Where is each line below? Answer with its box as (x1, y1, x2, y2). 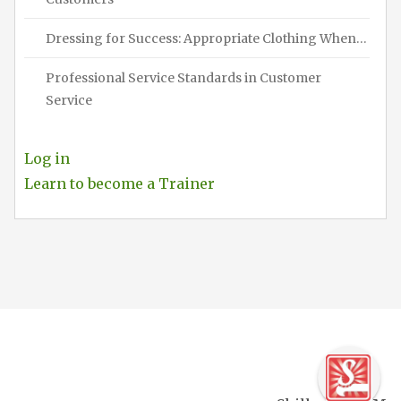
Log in (24, 149, 70, 167)
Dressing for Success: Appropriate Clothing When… (46, 30, 367, 47)
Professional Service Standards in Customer (46, 69, 321, 86)
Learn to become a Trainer (24, 174, 215, 192)
